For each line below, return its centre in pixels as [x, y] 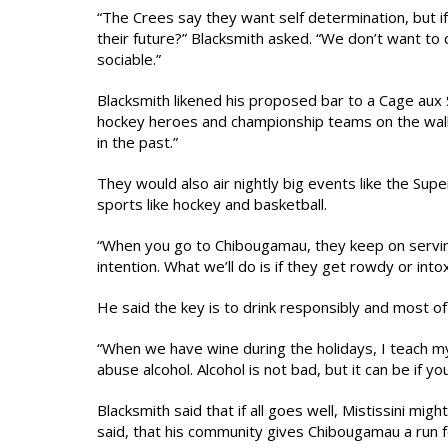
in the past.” [137, 142]
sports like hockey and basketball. [212, 204]
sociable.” [129, 59]
